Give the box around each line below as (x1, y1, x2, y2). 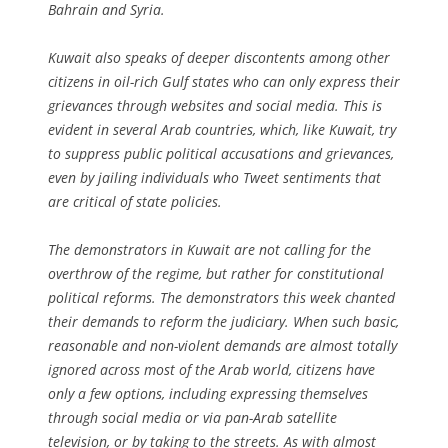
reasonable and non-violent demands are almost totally (48, 335, 397, 355)
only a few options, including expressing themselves (48, 383, 368, 403)
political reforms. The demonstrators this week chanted (48, 287, 395, 307)
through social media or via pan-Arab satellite (48, 407, 337, 427)
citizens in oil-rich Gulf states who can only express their (48, 71, 400, 91)
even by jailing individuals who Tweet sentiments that (48, 167, 381, 187)
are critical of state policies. (48, 191, 222, 211)
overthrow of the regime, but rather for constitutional (48, 263, 384, 283)
